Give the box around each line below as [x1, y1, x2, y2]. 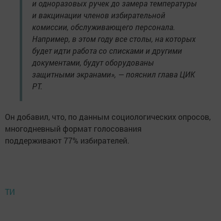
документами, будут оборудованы [32, 57, 154, 68]
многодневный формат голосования [5, 123, 142, 134]
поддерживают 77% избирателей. [5, 135, 129, 146]
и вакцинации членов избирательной [32, 10, 165, 20]
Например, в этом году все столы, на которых [32, 34, 196, 44]
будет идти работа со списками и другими [32, 45, 182, 56]
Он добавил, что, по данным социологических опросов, [5, 111, 211, 122]
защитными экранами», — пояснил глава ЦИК [32, 69, 195, 79]
